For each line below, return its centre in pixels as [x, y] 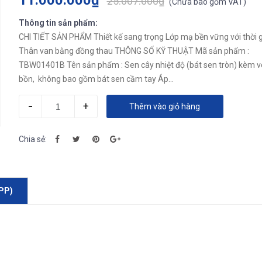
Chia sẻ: [32, 139]
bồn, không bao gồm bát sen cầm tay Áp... [166, 79]
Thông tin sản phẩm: [58, 23]
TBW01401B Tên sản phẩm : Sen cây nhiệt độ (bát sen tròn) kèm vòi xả [42, 65]
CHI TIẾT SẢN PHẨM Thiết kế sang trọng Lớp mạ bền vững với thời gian [56, 37]
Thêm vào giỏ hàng [165, 106]
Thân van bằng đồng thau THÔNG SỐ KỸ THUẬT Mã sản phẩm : [107, 51]
